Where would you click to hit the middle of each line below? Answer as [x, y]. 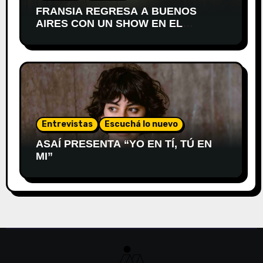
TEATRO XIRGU [75, 36]
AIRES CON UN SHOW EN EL [109, 24]
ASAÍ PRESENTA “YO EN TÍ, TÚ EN [124, 144]
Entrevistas [67, 124]
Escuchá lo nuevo [141, 124]
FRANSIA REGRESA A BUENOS [116, 11]
